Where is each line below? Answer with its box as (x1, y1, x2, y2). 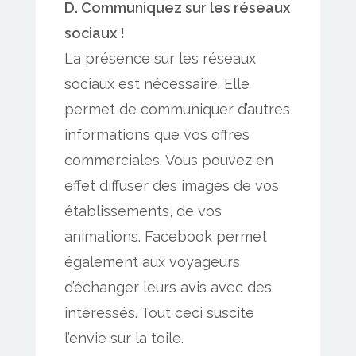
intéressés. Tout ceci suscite (64, 304, 254, 321)
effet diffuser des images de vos (64, 176, 279, 194)
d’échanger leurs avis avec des (64, 278, 272, 296)
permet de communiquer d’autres (64, 100, 290, 118)
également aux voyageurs (64, 253, 240, 270)
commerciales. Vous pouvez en (64, 151, 273, 168)
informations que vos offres (64, 126, 250, 143)
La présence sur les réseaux (64, 49, 256, 67)
